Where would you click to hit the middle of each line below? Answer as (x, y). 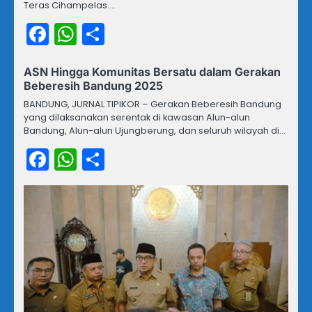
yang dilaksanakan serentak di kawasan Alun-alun (137, 117)
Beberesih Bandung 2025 (93, 85)
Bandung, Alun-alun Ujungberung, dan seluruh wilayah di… (155, 130)
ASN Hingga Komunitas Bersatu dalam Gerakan (152, 71)
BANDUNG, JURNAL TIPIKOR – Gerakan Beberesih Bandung (153, 104)
